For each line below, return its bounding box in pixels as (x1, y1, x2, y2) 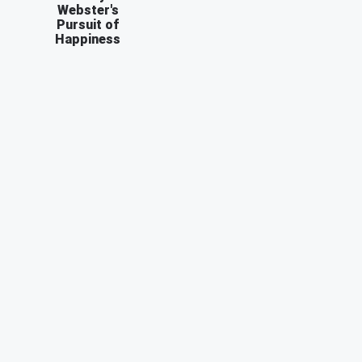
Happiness (55, 31, 120, 47)
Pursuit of (57, 16, 119, 32)
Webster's (57, 2, 119, 18)
